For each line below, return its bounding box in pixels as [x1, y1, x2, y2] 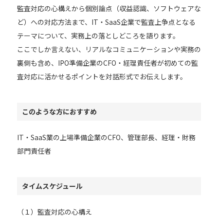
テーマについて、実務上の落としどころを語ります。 [17, 31, 180, 41]
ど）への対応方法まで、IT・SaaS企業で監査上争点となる [17, 17, 196, 27]
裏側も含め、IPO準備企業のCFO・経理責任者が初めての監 [17, 58, 198, 68]
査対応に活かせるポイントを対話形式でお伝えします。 [17, 72, 187, 82]
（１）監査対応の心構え [17, 207, 92, 217]
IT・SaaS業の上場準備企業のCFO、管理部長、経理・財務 [17, 132, 196, 143]
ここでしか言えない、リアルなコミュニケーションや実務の [17, 44, 201, 54]
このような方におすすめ [22, 107, 97, 117]
